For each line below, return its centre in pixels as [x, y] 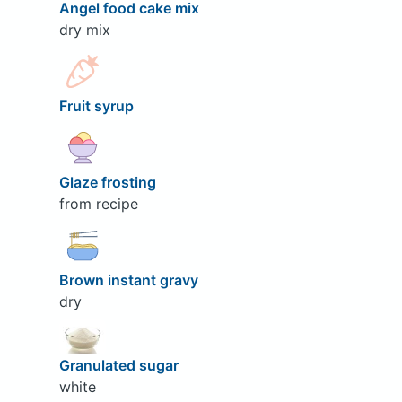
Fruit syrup [98, 105]
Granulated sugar [120, 366]
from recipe [98, 203]
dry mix [84, 29]
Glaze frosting [109, 182]
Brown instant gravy [130, 280]
